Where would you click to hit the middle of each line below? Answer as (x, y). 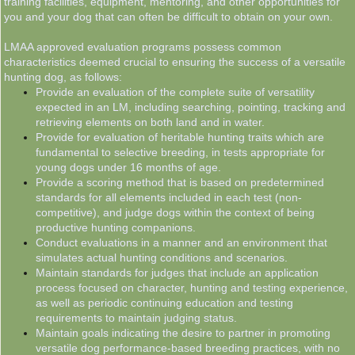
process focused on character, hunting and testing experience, (192, 288)
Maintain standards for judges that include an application (177, 273)
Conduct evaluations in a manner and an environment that (181, 242)
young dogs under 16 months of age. (128, 167)
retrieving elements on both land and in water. (150, 122)
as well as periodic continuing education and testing (164, 303)
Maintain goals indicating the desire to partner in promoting (183, 333)
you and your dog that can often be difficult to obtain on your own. (170, 17)
